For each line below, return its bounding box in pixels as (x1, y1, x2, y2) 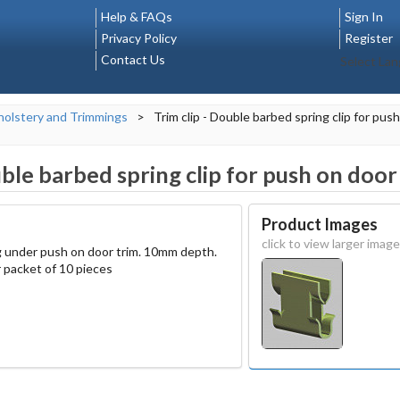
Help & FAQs (101, 9, 172, 24)
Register (344, 30, 393, 46)
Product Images (261, 213, 378, 234)
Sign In (344, 9, 383, 24)
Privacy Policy (101, 30, 177, 46)
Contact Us (101, 52, 165, 67)
